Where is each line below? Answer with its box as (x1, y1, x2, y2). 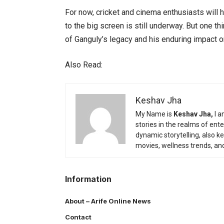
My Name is (135, 109, 172, 118)
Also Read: (65, 59, 102, 69)
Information (65, 173, 111, 184)
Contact (65, 212, 91, 221)
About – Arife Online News (65, 196, 151, 205)
